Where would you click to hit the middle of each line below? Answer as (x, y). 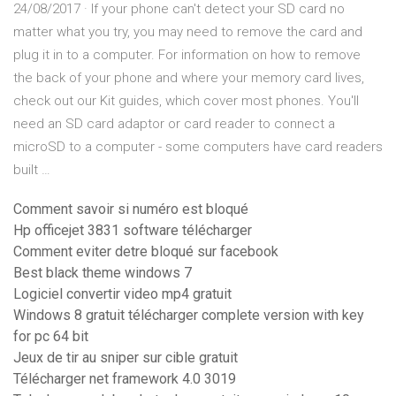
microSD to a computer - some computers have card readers (198, 147)
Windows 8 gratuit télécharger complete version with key (189, 316)
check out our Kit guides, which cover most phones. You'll (186, 101)
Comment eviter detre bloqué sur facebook (146, 252)
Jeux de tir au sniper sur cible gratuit (126, 358)
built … (32, 170)
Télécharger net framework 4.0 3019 (125, 379)
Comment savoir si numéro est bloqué (131, 209)
